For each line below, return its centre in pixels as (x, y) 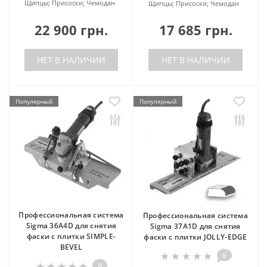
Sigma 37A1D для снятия (195, 226)
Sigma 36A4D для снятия (71, 225)
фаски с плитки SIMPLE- (71, 236)
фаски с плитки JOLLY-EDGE (195, 237)
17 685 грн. (195, 30)
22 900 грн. (71, 30)
